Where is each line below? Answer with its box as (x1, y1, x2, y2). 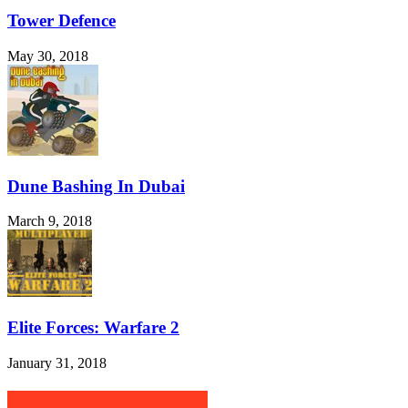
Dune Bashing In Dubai (7, 176, 185, 196)
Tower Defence (7, 11, 116, 31)
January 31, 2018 (7, 354, 107, 371)
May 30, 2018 (7, 47, 88, 64)
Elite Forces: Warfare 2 (7, 317, 179, 337)
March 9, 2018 (7, 213, 92, 229)
